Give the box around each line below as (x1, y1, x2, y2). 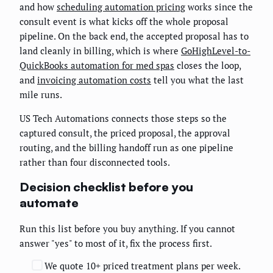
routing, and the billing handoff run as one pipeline (19, 141, 233, 154)
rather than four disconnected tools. (19, 155, 170, 168)
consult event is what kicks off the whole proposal (19, 15, 229, 27)
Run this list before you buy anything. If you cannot (19, 222, 235, 235)
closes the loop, (174, 58, 241, 71)
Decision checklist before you (19, 179, 194, 195)
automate (19, 195, 79, 211)
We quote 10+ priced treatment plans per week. (44, 259, 241, 272)
